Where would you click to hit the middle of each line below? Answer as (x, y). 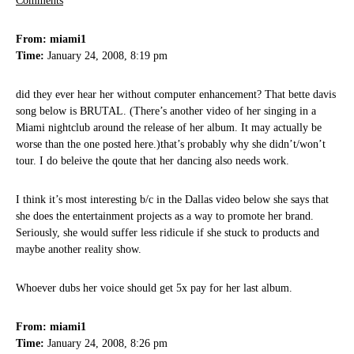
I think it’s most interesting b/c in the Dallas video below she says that (172, 200)
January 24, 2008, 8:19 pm (106, 56)
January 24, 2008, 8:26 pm (106, 344)
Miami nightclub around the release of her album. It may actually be (169, 128)
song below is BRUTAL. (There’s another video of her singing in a (166, 111)
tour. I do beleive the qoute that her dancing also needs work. (153, 161)
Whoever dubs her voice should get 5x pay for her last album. (154, 288)
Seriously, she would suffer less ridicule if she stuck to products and (168, 233)
